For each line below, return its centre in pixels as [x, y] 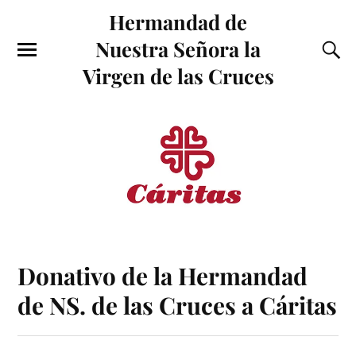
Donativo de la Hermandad [163, 276]
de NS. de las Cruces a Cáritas [178, 305]
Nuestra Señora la [178, 48]
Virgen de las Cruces [178, 75]
